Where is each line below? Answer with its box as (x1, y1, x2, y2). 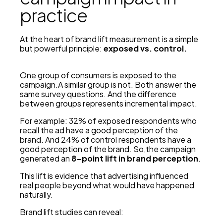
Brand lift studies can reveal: (20, 207, 123, 218)
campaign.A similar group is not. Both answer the (20, 79, 196, 90)
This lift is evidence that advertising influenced (20, 170, 188, 181)
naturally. (20, 189, 53, 200)
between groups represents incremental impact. (20, 98, 197, 109)
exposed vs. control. (104, 43, 187, 54)
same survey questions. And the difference (20, 89, 176, 100)
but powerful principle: (20, 43, 104, 54)
